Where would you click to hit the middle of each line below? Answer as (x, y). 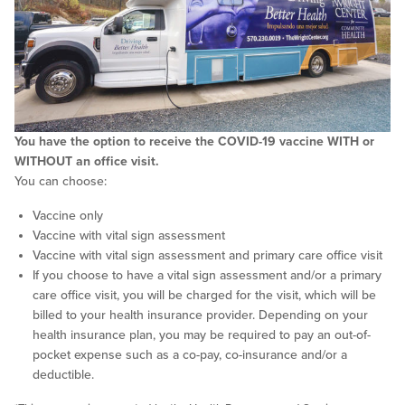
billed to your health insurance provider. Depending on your (200, 315)
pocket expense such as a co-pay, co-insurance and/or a (190, 354)
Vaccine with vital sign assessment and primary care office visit (207, 255)
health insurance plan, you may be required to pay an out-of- (202, 334)
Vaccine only (68, 215)
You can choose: (61, 181)
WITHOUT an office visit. (87, 161)
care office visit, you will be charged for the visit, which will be (204, 295)
